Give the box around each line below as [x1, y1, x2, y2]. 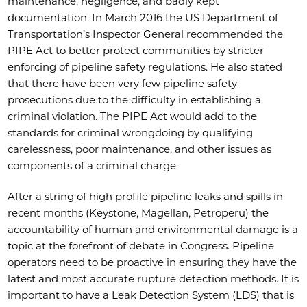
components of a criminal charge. [8, 159, 179, 173]
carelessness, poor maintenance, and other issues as [8, 143, 272, 156]
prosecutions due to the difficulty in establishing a [8, 93, 262, 107]
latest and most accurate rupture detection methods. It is [8, 272, 299, 286]
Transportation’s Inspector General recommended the [8, 27, 284, 41]
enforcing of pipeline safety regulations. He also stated [8, 60, 283, 74]
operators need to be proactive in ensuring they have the [8, 256, 297, 269]
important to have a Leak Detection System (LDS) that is [8, 288, 295, 302]
